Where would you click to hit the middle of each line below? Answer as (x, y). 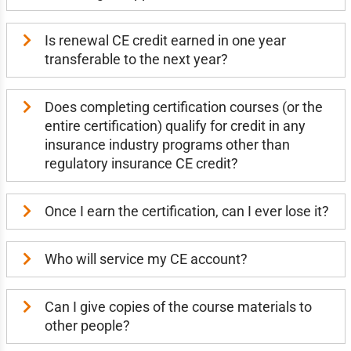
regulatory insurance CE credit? (141, 163)
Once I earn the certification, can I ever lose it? (186, 211)
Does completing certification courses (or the (183, 107)
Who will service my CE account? (146, 259)
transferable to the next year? (136, 59)
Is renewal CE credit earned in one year (165, 40)
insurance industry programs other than (167, 145)
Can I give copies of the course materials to (178, 307)
